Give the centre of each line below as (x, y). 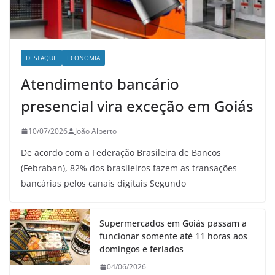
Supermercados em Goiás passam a (173, 223)
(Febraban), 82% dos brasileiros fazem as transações (129, 168)
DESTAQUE (41, 58)
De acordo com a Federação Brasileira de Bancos (121, 153)
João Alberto (96, 131)
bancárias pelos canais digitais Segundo (103, 184)
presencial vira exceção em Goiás (137, 106)
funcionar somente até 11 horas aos (173, 236)
